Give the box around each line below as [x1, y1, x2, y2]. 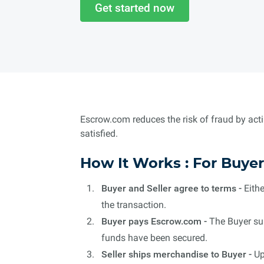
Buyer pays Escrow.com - [101, 216, 207, 227]
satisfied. [80, 128, 118, 139]
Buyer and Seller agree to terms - [101, 183, 242, 194]
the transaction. [101, 199, 166, 210]
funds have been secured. [101, 232, 207, 243]
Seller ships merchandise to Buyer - [101, 249, 252, 260]
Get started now [95, 1, 174, 15]
